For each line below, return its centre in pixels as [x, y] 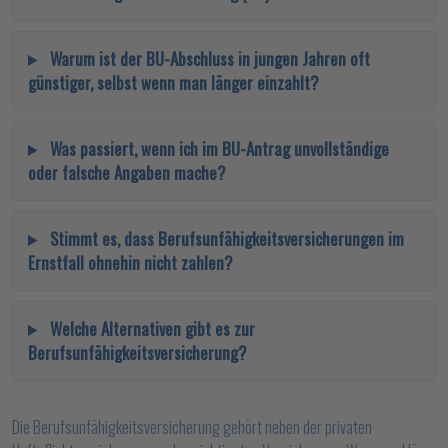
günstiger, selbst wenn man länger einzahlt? [173, 82]
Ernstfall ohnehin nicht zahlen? [130, 262]
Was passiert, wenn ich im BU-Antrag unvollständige [217, 148]
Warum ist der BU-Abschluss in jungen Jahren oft [207, 58]
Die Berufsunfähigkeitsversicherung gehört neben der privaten [192, 427]
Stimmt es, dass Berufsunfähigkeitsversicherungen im [224, 238]
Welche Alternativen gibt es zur [150, 328]
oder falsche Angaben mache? [126, 172]
